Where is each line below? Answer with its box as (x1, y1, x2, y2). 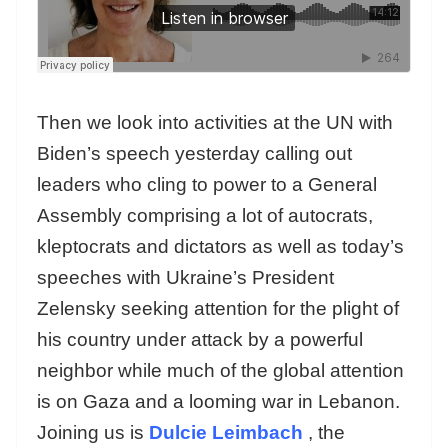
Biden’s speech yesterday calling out (37, 142, 352, 164)
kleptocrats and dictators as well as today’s (37, 235, 404, 257)
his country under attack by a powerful (37, 328, 363, 350)
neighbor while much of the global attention (37, 359, 404, 381)
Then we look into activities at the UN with (37, 111, 393, 133)
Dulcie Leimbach (149, 421, 303, 443)
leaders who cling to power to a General (37, 173, 377, 195)
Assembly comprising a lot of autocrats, (37, 204, 373, 226)
